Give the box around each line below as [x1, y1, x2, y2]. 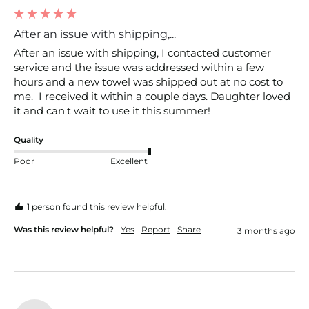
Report [141, 224, 170, 235]
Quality [14, 134, 43, 146]
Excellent [110, 156, 148, 167]
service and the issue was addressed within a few [14, 61, 264, 74]
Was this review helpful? [14, 224, 114, 235]
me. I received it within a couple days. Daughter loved [14, 90, 290, 103]
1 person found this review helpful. [27, 201, 167, 212]
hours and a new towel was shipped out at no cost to [14, 75, 283, 89]
